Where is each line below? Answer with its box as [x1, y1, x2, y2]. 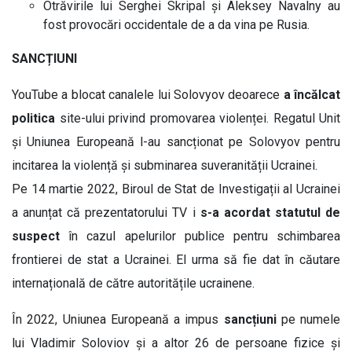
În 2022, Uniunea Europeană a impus [12, 311, 224, 327]
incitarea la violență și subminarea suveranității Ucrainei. [12, 157, 317, 173]
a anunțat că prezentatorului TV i [12, 204, 196, 220]
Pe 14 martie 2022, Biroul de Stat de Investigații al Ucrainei [12, 181, 340, 196]
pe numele [276, 311, 340, 327]
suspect [12, 228, 60, 244]
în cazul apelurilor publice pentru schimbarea [60, 228, 340, 244]
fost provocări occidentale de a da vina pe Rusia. [43, 16, 310, 32]
